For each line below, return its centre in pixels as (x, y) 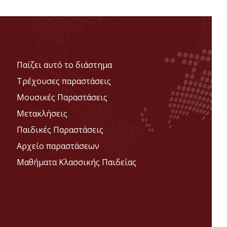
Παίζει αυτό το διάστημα (65, 65)
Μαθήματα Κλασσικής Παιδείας (77, 162)
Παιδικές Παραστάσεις (60, 130)
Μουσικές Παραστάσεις (62, 97)
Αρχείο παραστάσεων (58, 146)
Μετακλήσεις (42, 113)
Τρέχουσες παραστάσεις (64, 81)
